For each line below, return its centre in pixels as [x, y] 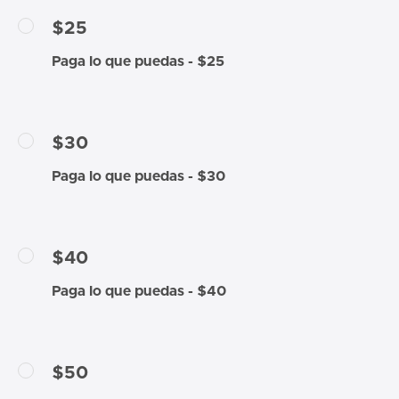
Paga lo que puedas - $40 [139, 291]
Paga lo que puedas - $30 [138, 176]
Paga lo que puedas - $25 [138, 61]
